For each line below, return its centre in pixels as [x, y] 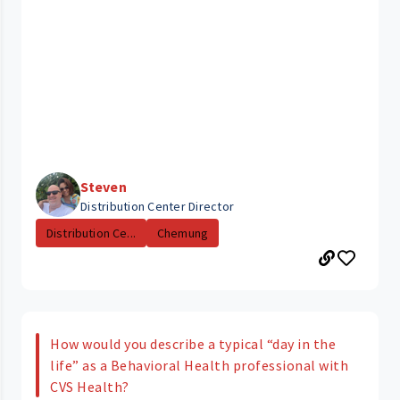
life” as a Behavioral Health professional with [199, 366]
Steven [104, 187]
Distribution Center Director [157, 207]
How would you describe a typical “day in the [193, 344]
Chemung [183, 233]
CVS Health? [90, 387]
